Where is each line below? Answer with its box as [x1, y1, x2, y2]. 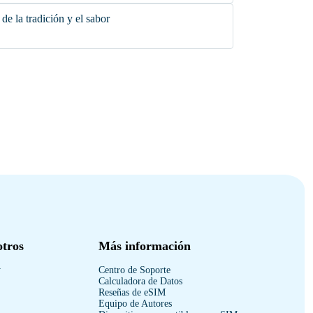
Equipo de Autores [99, 298, 172, 309]
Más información [99, 239, 191, 253]
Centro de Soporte [99, 265, 170, 275]
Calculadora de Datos [99, 276, 182, 286]
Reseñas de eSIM [99, 287, 166, 298]
